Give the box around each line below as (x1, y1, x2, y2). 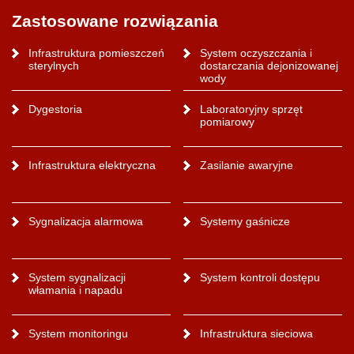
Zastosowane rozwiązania (12, 11, 218, 30)
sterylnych (28, 58, 79, 72)
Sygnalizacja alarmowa (28, 214, 143, 228)
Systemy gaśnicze (200, 214, 291, 228)
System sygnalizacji (28, 270, 126, 284)
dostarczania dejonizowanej (200, 58, 339, 72)
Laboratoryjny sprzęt (200, 102, 303, 115)
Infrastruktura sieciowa (200, 326, 314, 340)
